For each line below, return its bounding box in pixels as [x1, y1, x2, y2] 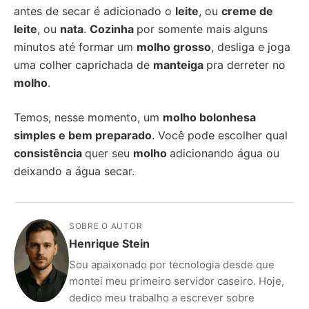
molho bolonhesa [163, 110, 256, 124]
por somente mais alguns [137, 22, 268, 36]
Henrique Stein [69, 237, 150, 250]
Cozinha [90, 22, 137, 36]
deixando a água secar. [14, 164, 134, 178]
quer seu [85, 146, 133, 160]
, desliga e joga [211, 40, 290, 54]
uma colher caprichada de [14, 58, 153, 72]
